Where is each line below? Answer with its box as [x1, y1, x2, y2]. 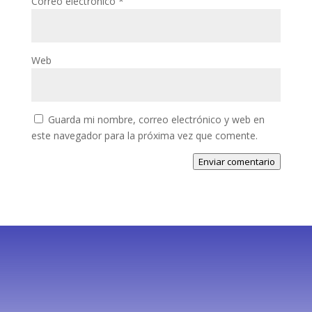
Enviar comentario [198, 155, 276, 169]
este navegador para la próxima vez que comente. [31, 129, 258, 143]
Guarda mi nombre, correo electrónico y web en [47, 113, 265, 127]
